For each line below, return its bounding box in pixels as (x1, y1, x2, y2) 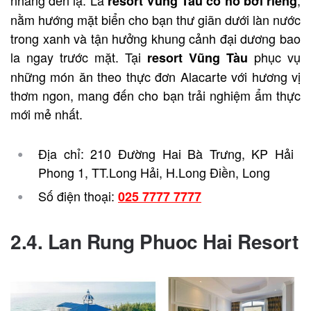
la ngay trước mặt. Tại (10, 47, 147, 66)
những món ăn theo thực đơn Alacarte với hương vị (10, 67, 301, 85)
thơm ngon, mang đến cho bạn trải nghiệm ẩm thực (10, 85, 301, 104)
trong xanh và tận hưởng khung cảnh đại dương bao (10, 28, 301, 47)
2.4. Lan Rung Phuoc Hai (10, 226, 237, 255)
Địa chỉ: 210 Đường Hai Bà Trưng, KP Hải (38, 144, 294, 162)
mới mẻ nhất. (10, 104, 83, 123)
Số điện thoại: (38, 186, 118, 205)
